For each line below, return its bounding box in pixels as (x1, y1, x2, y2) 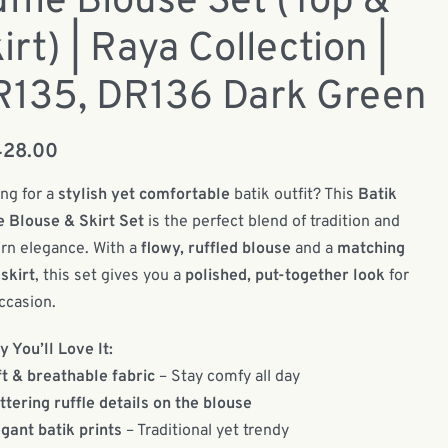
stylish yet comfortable (57, 185, 230, 205)
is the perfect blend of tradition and (143, 212, 400, 232)
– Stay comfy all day (154, 367, 300, 387)
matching (336, 239, 405, 259)
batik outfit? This (229, 185, 358, 205)
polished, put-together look (184, 266, 385, 286)
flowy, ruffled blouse (140, 239, 291, 259)
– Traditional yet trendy (121, 421, 289, 441)
